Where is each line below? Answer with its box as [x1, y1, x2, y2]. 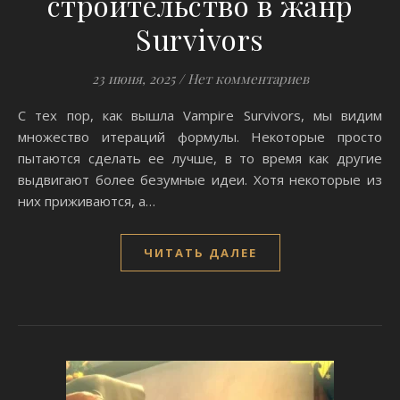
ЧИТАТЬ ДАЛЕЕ [143, 245, 257, 261]
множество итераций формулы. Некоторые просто [18, 128, 382, 146]
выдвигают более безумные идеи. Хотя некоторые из [18, 171, 382, 188]
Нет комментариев [187, 70, 309, 87]
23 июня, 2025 [91, 70, 175, 87]
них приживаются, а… [18, 192, 155, 210]
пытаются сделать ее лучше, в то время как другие [18, 149, 382, 167]
